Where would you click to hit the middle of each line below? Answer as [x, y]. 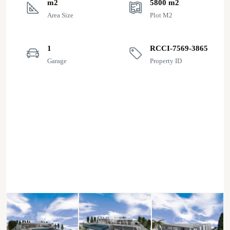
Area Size [60, 15]
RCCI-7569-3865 [179, 48]
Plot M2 [161, 15]
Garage [57, 61]
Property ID [166, 61]
